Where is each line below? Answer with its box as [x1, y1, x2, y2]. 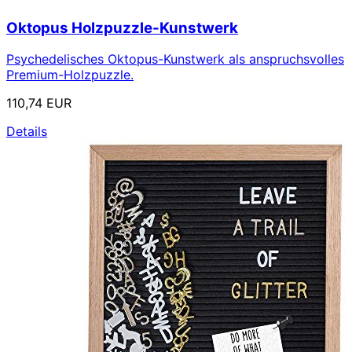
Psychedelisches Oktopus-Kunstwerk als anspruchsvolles [6, 51, 344, 68]
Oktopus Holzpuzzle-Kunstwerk [6, 18, 238, 37]
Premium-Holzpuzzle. [6, 67, 134, 83]
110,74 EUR [6, 95, 71, 112]
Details [6, 123, 47, 140]
